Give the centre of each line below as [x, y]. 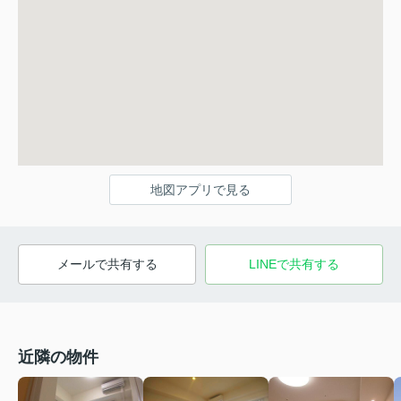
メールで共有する [107, 264]
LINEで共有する [294, 264]
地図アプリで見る [200, 190]
